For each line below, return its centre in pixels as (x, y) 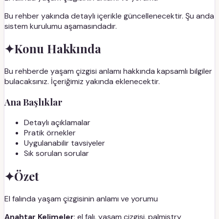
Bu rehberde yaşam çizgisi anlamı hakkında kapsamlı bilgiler (108, 71)
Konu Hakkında (58, 49)
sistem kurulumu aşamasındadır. (61, 26)
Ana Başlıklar (33, 102)
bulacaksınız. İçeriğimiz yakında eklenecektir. (82, 82)
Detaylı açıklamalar (57, 122)
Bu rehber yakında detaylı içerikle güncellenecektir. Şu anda (109, 16)
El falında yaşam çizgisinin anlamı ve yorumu (81, 198)
